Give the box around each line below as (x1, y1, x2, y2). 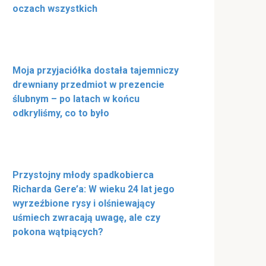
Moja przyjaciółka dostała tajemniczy (12, 65, 179, 77)
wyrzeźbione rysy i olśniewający (12, 198, 155, 210)
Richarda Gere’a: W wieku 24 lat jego (12, 183, 175, 195)
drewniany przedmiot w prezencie (12, 79, 164, 91)
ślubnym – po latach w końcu (12, 93, 140, 105)
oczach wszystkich (12, 3, 97, 15)
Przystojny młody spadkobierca (12, 169, 154, 181)
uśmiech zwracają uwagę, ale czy (12, 212, 160, 224)
